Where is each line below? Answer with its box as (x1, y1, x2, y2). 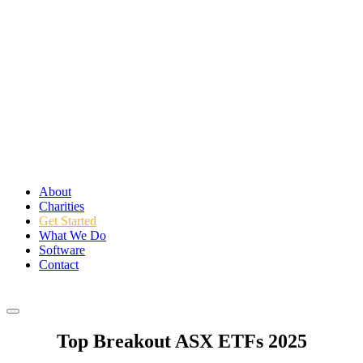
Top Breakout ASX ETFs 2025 (56, 330, 307, 352)
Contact (39, 258, 79, 271)
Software (39, 243, 85, 257)
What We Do (39, 228, 106, 242)
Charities (39, 199, 84, 213)
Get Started (39, 214, 96, 228)
